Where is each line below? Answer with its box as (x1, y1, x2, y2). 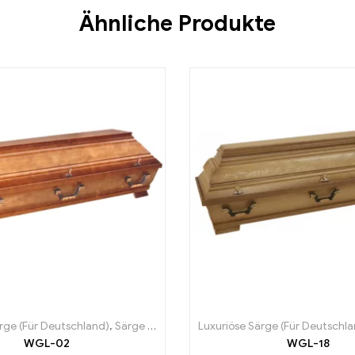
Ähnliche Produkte (79, 9, 276, 37)
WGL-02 (24, 337, 70, 351)
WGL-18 (287, 337, 330, 351)
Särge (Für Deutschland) (115, 319, 147, 334)
